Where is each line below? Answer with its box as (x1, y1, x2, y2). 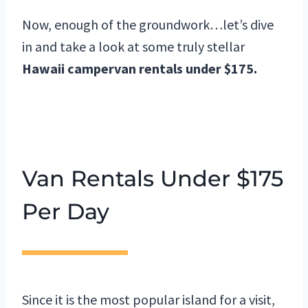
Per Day (22, 198, 109, 225)
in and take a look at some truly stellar (22, 38, 245, 56)
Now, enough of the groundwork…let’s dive (22, 16, 274, 34)
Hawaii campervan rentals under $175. (22, 60, 257, 78)
